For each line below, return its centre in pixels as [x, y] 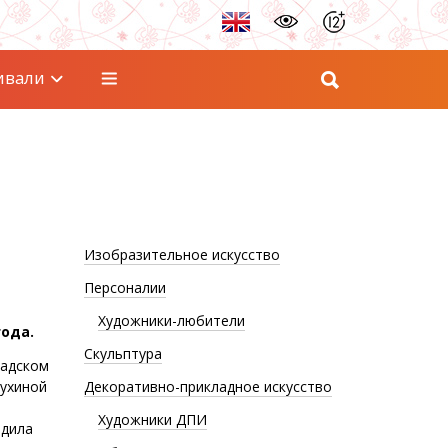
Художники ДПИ [152, 419]
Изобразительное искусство [181, 254]
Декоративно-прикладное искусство [207, 386]
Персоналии [124, 287]
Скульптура [122, 353]
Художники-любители [171, 320]
